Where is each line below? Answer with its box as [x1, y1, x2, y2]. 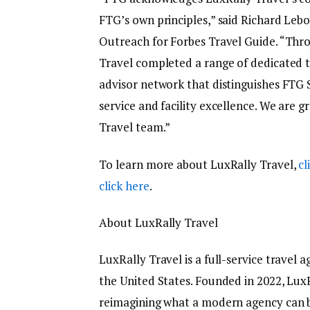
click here [99, 177, 149, 194]
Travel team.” [99, 119, 171, 136]
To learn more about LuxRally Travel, [99, 156, 299, 172]
